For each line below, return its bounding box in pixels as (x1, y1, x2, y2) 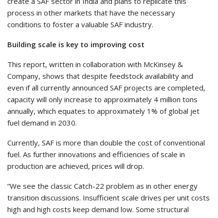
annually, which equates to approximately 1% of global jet (7, 106, 200, 116)
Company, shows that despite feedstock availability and (7, 71, 193, 81)
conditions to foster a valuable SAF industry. (7, 19, 153, 30)
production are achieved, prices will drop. (7, 161, 144, 171)
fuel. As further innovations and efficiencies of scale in (7, 149, 185, 160)
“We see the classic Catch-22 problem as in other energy (7, 181, 198, 191)
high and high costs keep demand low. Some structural (7, 204, 189, 215)
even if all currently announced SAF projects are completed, (7, 83, 205, 93)
